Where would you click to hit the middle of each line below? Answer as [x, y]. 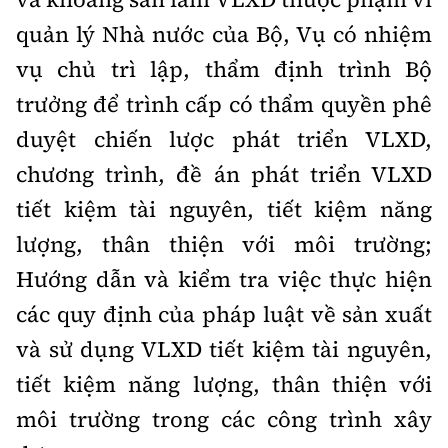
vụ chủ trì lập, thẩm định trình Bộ [224, 69]
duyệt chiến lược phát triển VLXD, [224, 139]
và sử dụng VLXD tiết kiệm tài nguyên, [224, 349]
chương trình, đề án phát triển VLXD [224, 174]
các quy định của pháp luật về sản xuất [224, 314]
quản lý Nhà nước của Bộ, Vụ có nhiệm [224, 34]
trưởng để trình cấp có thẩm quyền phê [224, 104]
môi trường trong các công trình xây [224, 419]
